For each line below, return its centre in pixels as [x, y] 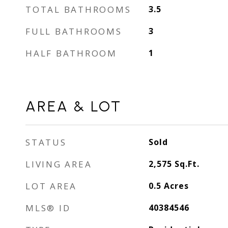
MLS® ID [48, 208]
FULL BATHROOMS [74, 31]
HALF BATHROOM [71, 53]
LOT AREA [51, 186]
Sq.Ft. [187, 164]
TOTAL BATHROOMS [78, 9]
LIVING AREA [59, 164]
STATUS [46, 142]
